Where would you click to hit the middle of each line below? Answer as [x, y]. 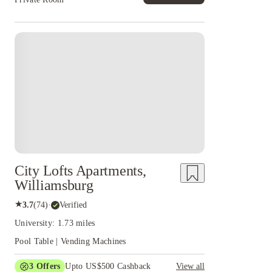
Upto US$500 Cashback [108, 266]
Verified [73, 205]
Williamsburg [54, 185]
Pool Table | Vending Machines [70, 241]
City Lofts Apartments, [80, 171]
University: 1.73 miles [55, 223]
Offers [47, 266]
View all [190, 266]
